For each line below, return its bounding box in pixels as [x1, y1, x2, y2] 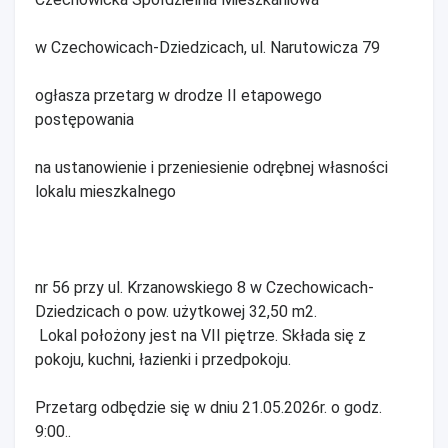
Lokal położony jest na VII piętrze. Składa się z [35, 326, 366, 346]
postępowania [35, 110, 134, 130]
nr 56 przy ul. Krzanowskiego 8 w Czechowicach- [35, 278, 374, 298]
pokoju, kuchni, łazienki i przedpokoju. [35, 350, 291, 370]
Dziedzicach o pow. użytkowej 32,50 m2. [35, 302, 317, 322]
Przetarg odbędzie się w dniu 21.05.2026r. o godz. [35, 398, 382, 418]
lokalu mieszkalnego [35, 182, 176, 202]
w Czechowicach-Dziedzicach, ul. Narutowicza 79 [35, 38, 380, 58]
